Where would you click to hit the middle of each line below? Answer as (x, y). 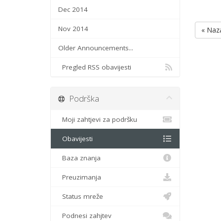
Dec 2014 (73, 9)
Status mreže (81, 196)
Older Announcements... (96, 48)
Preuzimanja (80, 177)
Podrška (82, 98)
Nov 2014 (73, 29)
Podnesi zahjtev (85, 216)
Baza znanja (79, 158)
